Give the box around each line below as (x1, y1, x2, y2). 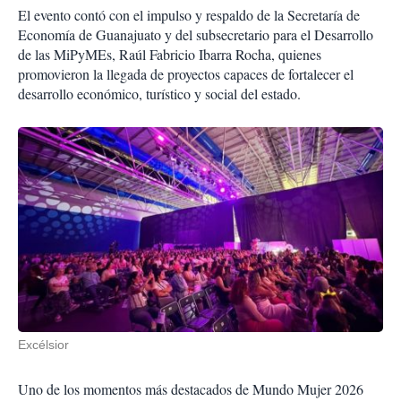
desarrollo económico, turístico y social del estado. (18, 84, 301, 104)
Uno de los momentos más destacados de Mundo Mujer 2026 (18, 380, 363, 399)
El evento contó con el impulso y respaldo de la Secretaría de (18, 5, 360, 25)
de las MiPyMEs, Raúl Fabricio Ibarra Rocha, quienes (18, 45, 321, 64)
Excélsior (18, 337, 69, 353)
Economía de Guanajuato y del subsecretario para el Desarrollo (18, 25, 373, 45)
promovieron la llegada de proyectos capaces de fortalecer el (18, 64, 354, 84)
